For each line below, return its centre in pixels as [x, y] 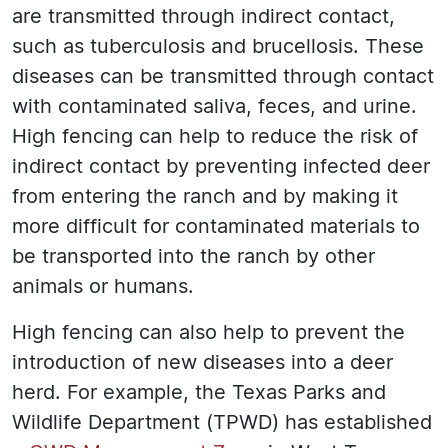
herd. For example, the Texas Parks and [199, 393]
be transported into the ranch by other [193, 257]
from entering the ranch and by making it [205, 197]
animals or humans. [103, 287]
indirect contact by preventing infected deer [221, 167]
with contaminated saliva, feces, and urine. [214, 107]
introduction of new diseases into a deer [202, 363]
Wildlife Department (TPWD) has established [222, 423]
